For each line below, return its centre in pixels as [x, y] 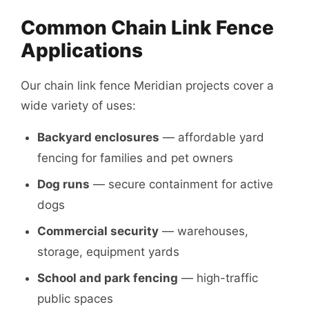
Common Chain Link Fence [147, 28]
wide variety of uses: [78, 106]
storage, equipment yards [108, 252]
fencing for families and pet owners [135, 158]
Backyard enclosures [98, 137]
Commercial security [98, 231]
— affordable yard [212, 137]
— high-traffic [218, 278]
